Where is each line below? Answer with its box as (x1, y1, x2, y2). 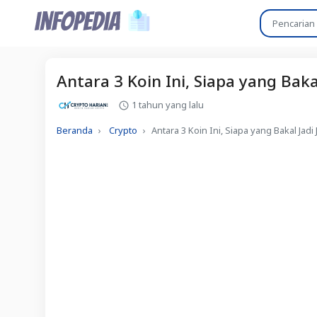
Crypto (109, 124, 137, 137)
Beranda (57, 124, 93, 137)
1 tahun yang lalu (129, 98, 204, 111)
